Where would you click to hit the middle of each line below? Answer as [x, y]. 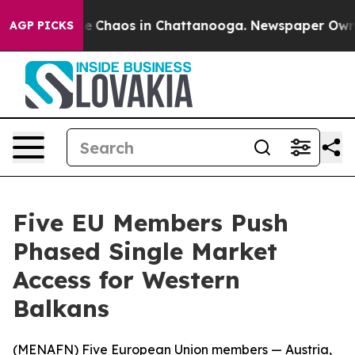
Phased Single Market [145, 251]
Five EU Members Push [151, 223]
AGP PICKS [42, 25]
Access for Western [126, 280]
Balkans [61, 308]
